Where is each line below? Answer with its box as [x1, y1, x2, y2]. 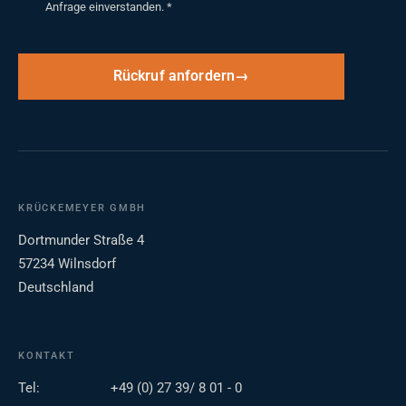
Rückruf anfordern [112, 67, 236, 84]
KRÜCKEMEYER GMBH [18, 201, 147, 214]
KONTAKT [18, 349, 75, 362]
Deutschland [18, 278, 93, 295]
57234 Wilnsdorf [18, 255, 116, 272]
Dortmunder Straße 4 [18, 231, 144, 248]
